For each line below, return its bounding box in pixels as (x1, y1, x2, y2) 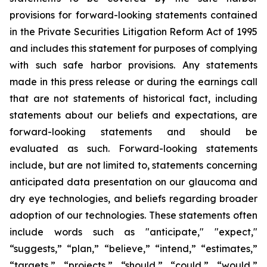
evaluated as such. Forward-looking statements (10, 142, 257, 154)
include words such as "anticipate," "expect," (10, 226, 257, 238)
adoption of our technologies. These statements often (10, 209, 257, 221)
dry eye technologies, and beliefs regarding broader (10, 193, 257, 204)
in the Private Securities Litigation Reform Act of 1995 (10, 26, 257, 38)
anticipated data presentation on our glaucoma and (10, 176, 257, 188)
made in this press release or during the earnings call (10, 76, 257, 88)
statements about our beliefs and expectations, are (10, 109, 257, 121)
